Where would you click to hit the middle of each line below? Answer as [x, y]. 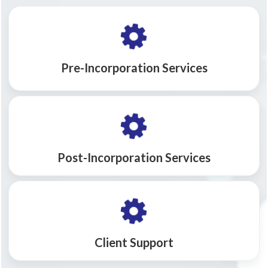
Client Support [134, 242]
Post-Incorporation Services [134, 157]
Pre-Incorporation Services [134, 68]
